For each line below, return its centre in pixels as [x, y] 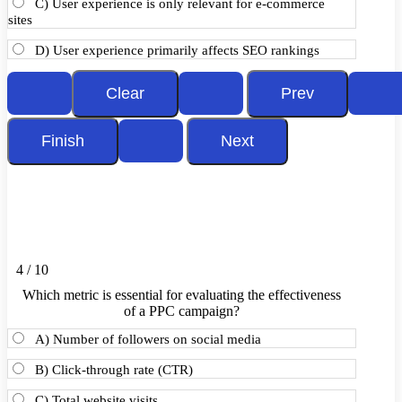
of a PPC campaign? [181, 311]
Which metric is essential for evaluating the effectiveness [181, 295]
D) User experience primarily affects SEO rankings [177, 50]
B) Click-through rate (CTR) [114, 370]
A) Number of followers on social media [148, 339]
